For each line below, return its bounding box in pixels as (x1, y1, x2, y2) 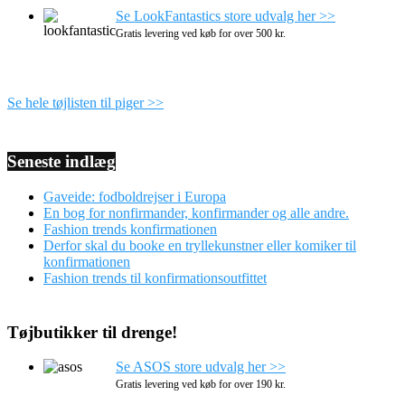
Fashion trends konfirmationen (43, 221, 217, 237)
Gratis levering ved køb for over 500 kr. (116, 26, 286, 40)
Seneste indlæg (7, 151, 116, 171)
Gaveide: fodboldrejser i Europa (43, 188, 226, 204)
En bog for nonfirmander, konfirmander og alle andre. (43, 204, 349, 221)
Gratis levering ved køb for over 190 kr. (116, 378, 286, 391)
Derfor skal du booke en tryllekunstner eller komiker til (43, 237, 356, 253)
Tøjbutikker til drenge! (7, 322, 177, 342)
